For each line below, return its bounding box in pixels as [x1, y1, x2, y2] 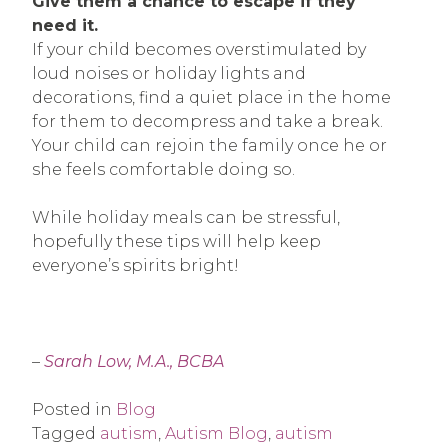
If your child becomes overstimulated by [32, 40, 366, 59]
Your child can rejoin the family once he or [32, 136, 387, 155]
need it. [32, 16, 98, 35]
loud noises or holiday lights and [32, 64, 306, 83]
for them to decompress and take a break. [32, 112, 383, 131]
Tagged [32, 424, 100, 443]
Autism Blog [165, 424, 268, 443]
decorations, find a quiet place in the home [32, 88, 391, 107]
